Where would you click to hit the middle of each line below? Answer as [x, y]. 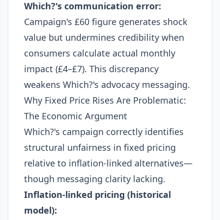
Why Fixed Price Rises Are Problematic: [105, 100]
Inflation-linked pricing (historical [97, 194]
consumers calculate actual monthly [100, 53]
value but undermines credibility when [104, 37]
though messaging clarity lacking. [95, 179]
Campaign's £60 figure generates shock [106, 22]
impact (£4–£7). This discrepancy [91, 69]
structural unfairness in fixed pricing [100, 147]
